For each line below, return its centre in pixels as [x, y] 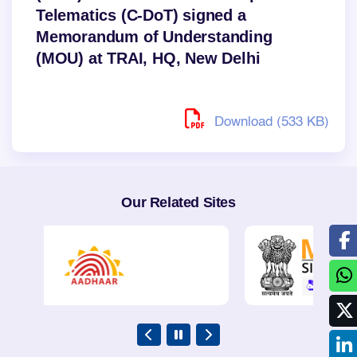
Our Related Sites [178, 202]
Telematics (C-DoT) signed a [141, 15]
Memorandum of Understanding [154, 36]
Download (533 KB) [270, 122]
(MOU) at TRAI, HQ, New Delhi [148, 58]
